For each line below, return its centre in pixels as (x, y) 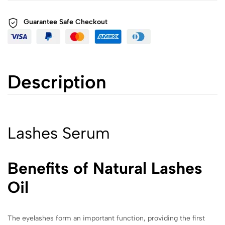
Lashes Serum (59, 133)
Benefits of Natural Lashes (105, 168)
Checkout (90, 22)
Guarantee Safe (48, 22)
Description (57, 82)
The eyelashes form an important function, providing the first (106, 218)
